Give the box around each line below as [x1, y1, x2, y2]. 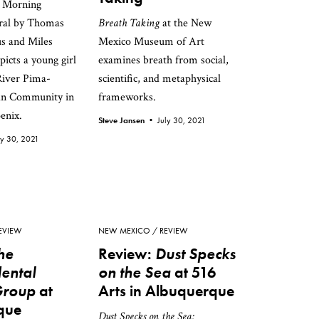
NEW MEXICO [98, 225, 150, 236]
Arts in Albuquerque [98, 281, 234, 301]
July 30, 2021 [157, 115, 206, 126]
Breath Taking [98, 16, 159, 31]
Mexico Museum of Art [98, 34, 204, 49]
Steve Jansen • [98, 115, 157, 126]
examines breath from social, [98, 53, 229, 68]
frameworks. [98, 90, 159, 105]
